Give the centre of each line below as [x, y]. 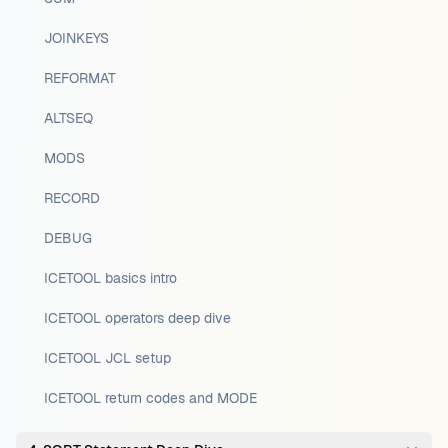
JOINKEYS [76, 38]
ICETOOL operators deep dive [137, 318]
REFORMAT [80, 78]
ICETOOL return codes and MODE [150, 398]
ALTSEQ [68, 118]
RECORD [72, 198]
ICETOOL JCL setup [107, 358]
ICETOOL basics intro [110, 278]
